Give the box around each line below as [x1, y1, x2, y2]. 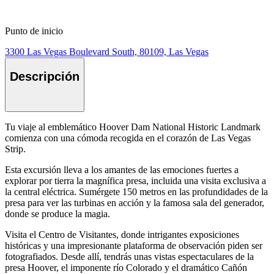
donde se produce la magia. [5, 209, 110, 220]
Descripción [10, 69, 80, 83]
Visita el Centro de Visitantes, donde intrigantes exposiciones [5, 229, 239, 240]
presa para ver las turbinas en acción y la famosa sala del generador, [5, 198, 264, 209]
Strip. [5, 144, 26, 155]
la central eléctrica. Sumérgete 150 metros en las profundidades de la [5, 187, 268, 198]
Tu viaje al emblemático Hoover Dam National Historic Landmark [5, 122, 261, 133]
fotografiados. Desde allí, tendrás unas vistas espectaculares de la [5, 251, 254, 262]
